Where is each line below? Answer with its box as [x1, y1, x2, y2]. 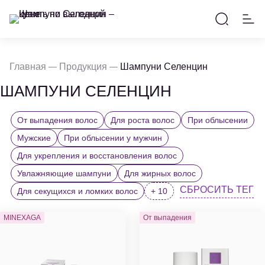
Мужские [24, 133, 51, 143]
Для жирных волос [129, 169, 196, 178]
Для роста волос [115, 115, 174, 125]
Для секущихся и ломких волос [22, 186, 138, 196]
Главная [9, 62, 46, 72]
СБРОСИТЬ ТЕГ [179, 185, 254, 195]
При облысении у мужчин [69, 133, 162, 143]
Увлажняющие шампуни [21, 169, 111, 178]
